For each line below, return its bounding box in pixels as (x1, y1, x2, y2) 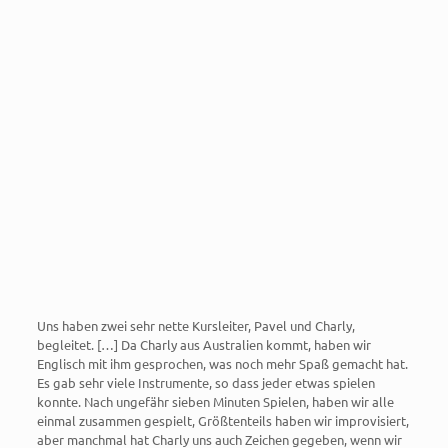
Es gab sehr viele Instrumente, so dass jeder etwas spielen (36, 374, 375, 392)
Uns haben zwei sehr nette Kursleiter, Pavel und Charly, (36, 317, 355, 335)
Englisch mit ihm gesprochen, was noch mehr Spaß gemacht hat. (36, 355, 408, 373)
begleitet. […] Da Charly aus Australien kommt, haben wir (36, 336, 371, 354)
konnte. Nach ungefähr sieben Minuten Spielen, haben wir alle (36, 393, 394, 411)
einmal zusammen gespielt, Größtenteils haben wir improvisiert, (36, 412, 409, 430)
